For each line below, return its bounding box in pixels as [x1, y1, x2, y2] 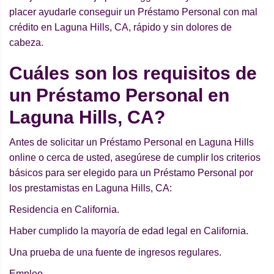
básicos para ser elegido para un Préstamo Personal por [9, 168, 253, 179]
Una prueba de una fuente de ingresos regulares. [9, 247, 221, 258]
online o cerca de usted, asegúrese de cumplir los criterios [9, 152, 261, 163]
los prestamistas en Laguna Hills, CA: [9, 183, 172, 194]
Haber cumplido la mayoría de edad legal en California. [9, 226, 248, 237]
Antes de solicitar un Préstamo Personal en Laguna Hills [9, 137, 254, 148]
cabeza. [9, 37, 43, 48]
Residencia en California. [9, 204, 119, 215]
